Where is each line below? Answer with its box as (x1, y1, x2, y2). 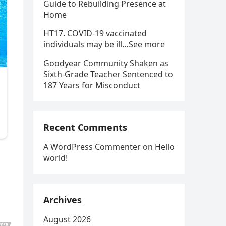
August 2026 (43, 214, 91, 225)
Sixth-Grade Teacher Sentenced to (43, 69, 173, 80)
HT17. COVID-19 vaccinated (43, 28, 147, 39)
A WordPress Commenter (43, 141, 141, 152)
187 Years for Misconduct (43, 80, 140, 91)
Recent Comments (43, 121, 127, 133)
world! (43, 152, 68, 163)
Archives (43, 194, 82, 206)
